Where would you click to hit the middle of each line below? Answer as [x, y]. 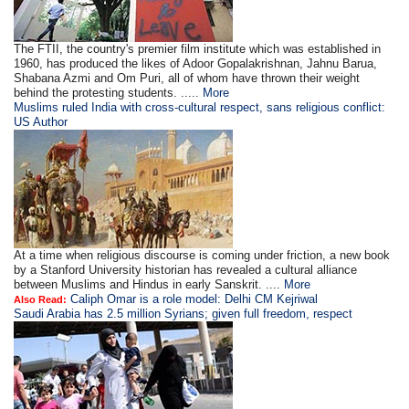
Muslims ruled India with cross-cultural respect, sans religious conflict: [200, 108]
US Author [41, 122]
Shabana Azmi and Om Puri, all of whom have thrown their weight [187, 79]
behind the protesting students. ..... [109, 93]
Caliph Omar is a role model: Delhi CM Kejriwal [194, 299]
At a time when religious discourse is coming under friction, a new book [202, 256]
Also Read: [41, 300]
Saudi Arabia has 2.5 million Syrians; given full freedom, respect [184, 314]
